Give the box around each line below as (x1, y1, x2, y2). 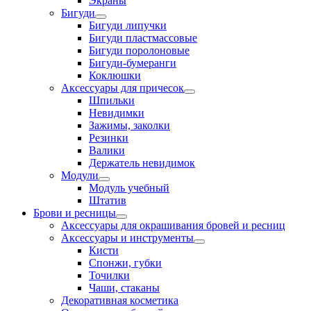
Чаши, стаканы (89, 282, 160, 294)
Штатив (89, 194, 126, 206)
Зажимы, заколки (89, 119, 170, 131)
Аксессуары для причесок (61, 82, 184, 94)
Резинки (89, 132, 128, 144)
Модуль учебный (89, 182, 169, 194)
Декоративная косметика (61, 294, 178, 306)
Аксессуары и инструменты (61, 232, 194, 244)
